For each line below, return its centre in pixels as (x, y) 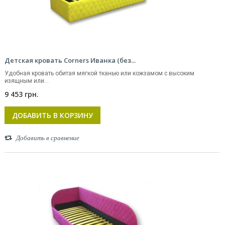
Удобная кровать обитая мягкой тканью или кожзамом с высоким (99, 73)
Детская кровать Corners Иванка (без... (70, 60)
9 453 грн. (22, 94)
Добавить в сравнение (48, 138)
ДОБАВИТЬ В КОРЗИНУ (52, 115)
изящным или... (27, 81)
